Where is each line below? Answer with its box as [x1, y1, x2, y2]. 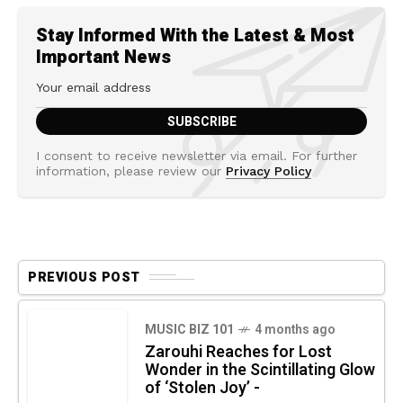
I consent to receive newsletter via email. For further [36, 148, 357, 163]
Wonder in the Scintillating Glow [145, 357, 375, 382]
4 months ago [255, 319, 336, 339]
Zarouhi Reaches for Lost [145, 339, 332, 364]
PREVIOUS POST [28, 267, 140, 287]
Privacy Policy [226, 163, 311, 178]
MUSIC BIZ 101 [145, 319, 234, 339]
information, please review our [36, 163, 226, 178]
